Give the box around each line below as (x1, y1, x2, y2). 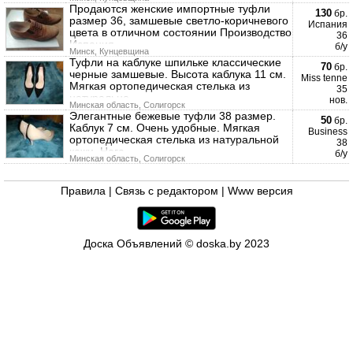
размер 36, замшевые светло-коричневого (69, 14, 288, 27)
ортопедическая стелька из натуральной (69, 133, 279, 146)
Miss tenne (301, 72, 347, 84)
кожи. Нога (69, 145, 124, 158)
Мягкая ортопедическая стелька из (69, 80, 250, 92)
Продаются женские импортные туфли (69, 2, 270, 15)
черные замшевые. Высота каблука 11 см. (69, 68, 286, 80)
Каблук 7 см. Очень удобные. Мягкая (69, 121, 260, 134)
